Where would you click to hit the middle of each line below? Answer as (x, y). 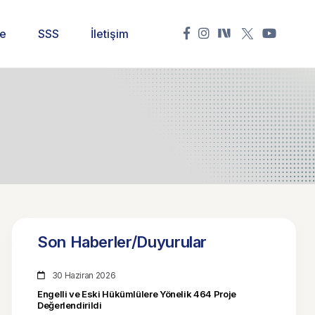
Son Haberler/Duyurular (122, 242)
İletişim (110, 34)
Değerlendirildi (70, 305)
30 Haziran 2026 (84, 275)
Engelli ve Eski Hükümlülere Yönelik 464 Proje (137, 294)
